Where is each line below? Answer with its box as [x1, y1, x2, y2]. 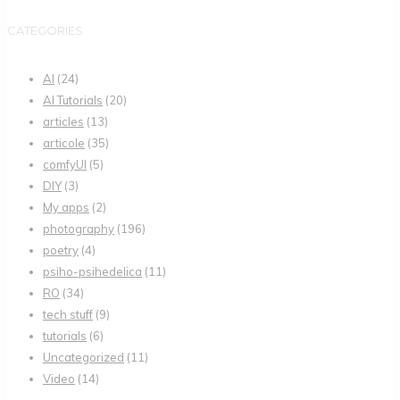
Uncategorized [43, 349, 124, 364]
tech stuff [43, 306, 93, 321]
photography [43, 221, 114, 236]
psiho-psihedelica [43, 263, 142, 279]
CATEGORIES [7, 23, 83, 38]
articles [43, 113, 84, 129]
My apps [43, 199, 89, 214]
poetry [43, 242, 79, 257]
